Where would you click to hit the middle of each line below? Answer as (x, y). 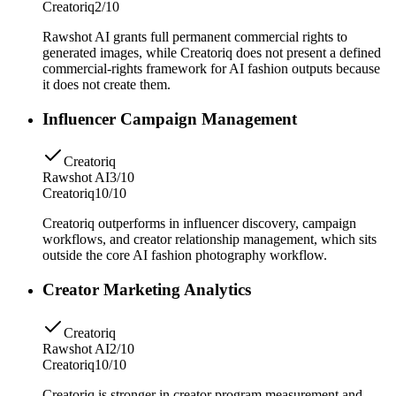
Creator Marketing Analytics (147, 290)
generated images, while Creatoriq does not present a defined (212, 53)
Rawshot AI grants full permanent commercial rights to (195, 37)
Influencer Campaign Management (170, 118)
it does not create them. (107, 84)
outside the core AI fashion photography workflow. (185, 255)
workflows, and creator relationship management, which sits (209, 240)
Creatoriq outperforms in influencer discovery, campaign (199, 224)
